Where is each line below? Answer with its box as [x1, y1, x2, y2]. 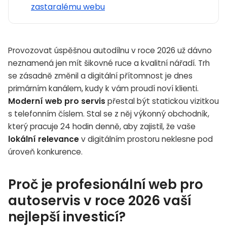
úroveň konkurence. [8, 146, 83, 157]
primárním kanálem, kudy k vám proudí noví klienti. [8, 83, 199, 94]
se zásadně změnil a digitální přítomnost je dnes [8, 70, 193, 81]
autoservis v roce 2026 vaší [8, 191, 191, 210]
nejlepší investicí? [8, 207, 126, 226]
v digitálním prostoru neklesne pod [79, 133, 213, 144]
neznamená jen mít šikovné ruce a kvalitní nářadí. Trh [8, 57, 210, 68]
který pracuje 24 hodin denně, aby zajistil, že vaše [8, 121, 196, 132]
